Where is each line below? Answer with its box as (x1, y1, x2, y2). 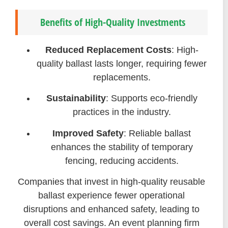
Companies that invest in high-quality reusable (18, 176, 205, 187)
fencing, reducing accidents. (65, 155, 179, 166)
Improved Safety (52, 128, 124, 138)
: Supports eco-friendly (105, 93, 197, 104)
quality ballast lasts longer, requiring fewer (37, 58, 207, 69)
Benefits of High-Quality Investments (40, 15, 185, 29)
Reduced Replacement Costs (45, 44, 172, 55)
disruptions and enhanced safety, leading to (23, 204, 199, 214)
